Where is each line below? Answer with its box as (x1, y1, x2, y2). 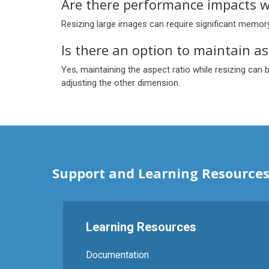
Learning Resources (85, 220, 196, 234)
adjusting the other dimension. (61, 77, 180, 88)
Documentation (85, 249, 149, 261)
